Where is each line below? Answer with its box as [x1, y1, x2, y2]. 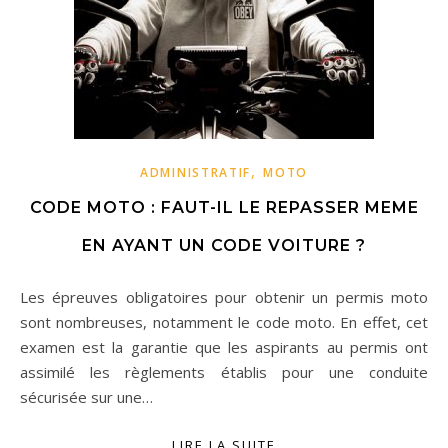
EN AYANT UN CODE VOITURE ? [82, 236, 366, 255]
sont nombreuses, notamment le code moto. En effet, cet [20, 312, 428, 332]
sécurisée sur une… [20, 387, 153, 407]
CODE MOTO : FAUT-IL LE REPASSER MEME [29, 198, 419, 217]
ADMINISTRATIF [140, 164, 252, 181]
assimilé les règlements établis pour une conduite [20, 362, 428, 382]
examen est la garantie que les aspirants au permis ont [20, 337, 428, 357]
